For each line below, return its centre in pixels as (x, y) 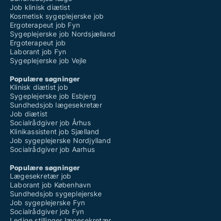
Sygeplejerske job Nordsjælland (63, 34)
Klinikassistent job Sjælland (55, 131)
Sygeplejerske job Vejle (48, 60)
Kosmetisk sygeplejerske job (57, 16)
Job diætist (29, 114)
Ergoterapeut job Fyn (45, 25)
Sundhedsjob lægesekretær (56, 105)
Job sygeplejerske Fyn (48, 203)
